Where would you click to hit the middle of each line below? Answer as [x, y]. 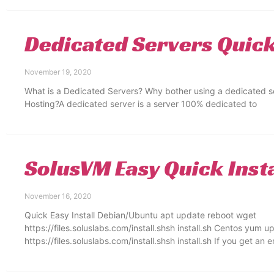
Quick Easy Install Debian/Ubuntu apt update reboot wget [140, 215]
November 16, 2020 [58, 196]
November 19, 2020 [58, 72]
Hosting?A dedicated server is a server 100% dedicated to [141, 104]
